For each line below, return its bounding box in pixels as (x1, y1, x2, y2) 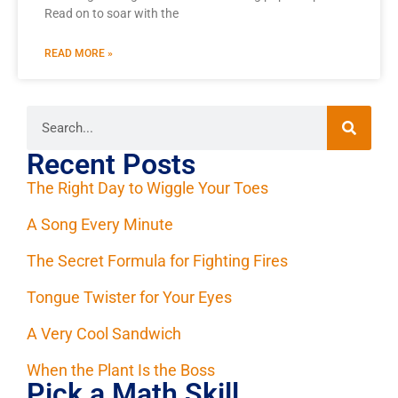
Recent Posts (27, 147, 195, 182)
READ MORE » (44, 47, 113, 60)
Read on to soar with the (44, 6, 179, 21)
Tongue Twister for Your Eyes (27, 288, 232, 307)
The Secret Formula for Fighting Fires (27, 251, 288, 271)
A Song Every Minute (27, 215, 173, 235)
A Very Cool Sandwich (27, 324, 181, 344)
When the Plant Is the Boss (27, 361, 215, 380)
